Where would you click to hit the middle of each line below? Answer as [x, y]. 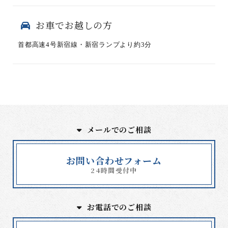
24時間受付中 [114, 170]
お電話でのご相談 [119, 207]
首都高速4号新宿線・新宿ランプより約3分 [85, 45]
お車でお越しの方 [74, 25]
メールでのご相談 [119, 130]
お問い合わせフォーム [114, 160]
